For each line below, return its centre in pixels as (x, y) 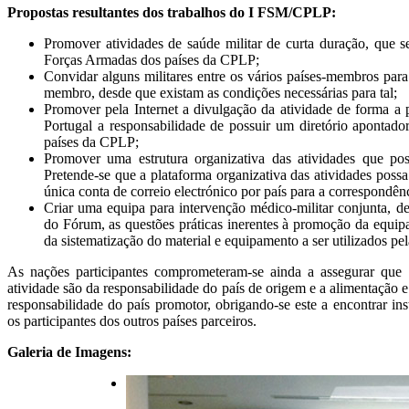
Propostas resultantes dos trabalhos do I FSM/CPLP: (172, 13)
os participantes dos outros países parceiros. (132, 321)
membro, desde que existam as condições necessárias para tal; (220, 93)
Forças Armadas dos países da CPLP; (152, 60)
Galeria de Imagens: (69, 352)
